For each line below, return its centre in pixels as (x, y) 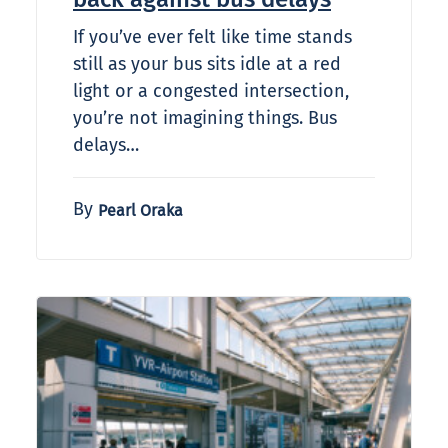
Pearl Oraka (140, 211)
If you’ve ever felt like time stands (212, 37)
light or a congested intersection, (211, 91)
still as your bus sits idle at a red (207, 64)
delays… (106, 145)
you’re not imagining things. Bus (205, 118)
